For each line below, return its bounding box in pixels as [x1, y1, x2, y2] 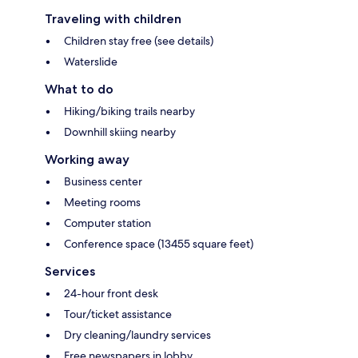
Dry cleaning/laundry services [64, 328, 211, 343]
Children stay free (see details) [64, 34, 213, 49]
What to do [45, 82, 113, 97]
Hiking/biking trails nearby [64, 104, 195, 119]
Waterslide [64, 54, 117, 70]
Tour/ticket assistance [64, 307, 172, 322]
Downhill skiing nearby [64, 125, 176, 140]
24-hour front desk [64, 286, 158, 301]
